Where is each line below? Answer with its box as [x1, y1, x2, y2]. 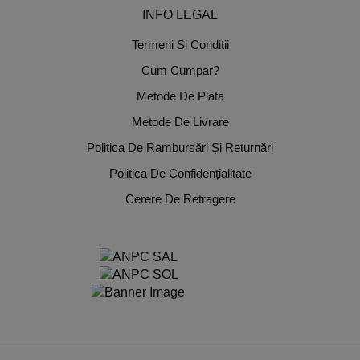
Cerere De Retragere [125, 192, 235, 207]
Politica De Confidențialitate [108, 166, 252, 181]
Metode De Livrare [131, 115, 229, 129]
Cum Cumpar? [141, 63, 219, 78]
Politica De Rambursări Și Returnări [87, 141, 273, 155]
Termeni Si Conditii [131, 38, 229, 52]
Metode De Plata [136, 89, 224, 104]
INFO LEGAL [142, 8, 218, 22]
